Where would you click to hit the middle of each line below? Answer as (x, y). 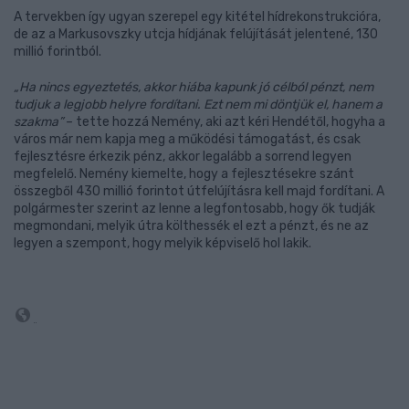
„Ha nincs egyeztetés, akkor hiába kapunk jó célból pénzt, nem (194, 87)
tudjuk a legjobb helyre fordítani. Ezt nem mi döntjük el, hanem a (198, 105)
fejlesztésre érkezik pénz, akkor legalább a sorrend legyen (183, 157)
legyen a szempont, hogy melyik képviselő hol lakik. (163, 243)
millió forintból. (58, 52)
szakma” (40, 122)
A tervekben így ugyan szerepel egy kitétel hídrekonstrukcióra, (197, 17)
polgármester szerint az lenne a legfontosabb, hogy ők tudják (194, 209)
